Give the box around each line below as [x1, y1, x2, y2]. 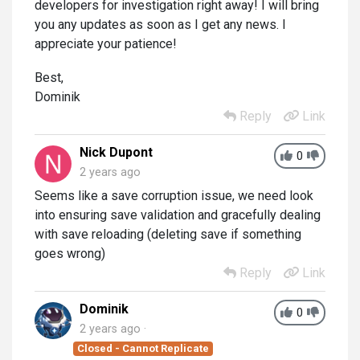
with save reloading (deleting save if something [35, 226, 301, 242]
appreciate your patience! [35, 35, 177, 51]
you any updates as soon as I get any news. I [35, 16, 286, 32]
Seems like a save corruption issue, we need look [35, 187, 313, 203]
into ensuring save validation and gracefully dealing [35, 207, 321, 223]
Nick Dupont [80, 144, 153, 160]
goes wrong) [35, 245, 105, 261]
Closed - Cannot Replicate [77, 342, 210, 354]
